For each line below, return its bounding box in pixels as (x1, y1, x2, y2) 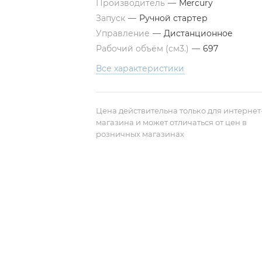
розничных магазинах (96, 129, 184, 139)
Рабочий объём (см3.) (96, 43, 191, 54)
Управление (96, 28, 152, 39)
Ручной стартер (139, 13, 208, 23)
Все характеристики (96, 63, 184, 74)
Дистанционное (164, 28, 233, 39)
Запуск (96, 13, 127, 23)
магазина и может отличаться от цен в (96, 118, 247, 127)
